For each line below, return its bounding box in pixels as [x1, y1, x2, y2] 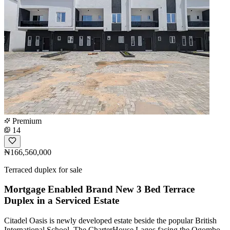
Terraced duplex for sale [4, 165, 82, 174]
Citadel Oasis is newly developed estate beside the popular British [4, 216, 217, 225]
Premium [10, 116, 42, 125]
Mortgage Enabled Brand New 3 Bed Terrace [4, 184, 195, 195]
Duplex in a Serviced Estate [4, 195, 119, 206]
